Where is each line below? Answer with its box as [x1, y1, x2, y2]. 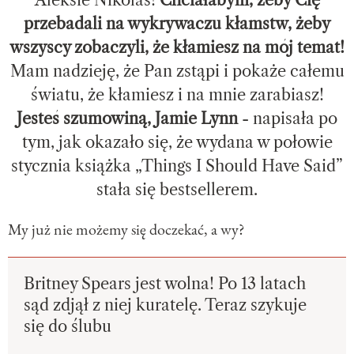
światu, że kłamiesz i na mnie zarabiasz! [30, 85, 324, 105]
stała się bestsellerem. [96, 180, 258, 200]
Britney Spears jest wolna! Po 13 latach [24, 274, 306, 294]
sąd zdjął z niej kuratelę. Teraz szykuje [24, 296, 307, 315]
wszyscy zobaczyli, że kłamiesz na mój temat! [9, 38, 345, 58]
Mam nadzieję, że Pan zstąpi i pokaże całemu [9, 62, 345, 81]
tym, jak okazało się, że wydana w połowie [21, 133, 333, 153]
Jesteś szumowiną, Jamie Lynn [17, 109, 238, 129]
